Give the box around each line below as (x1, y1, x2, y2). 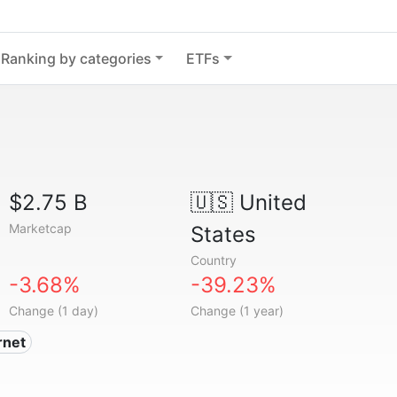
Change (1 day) (9, 303, 99, 318)
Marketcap (9, 221, 73, 236)
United (232, 190, 307, 215)
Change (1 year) (190, 303, 284, 318)
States (190, 222, 256, 247)
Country (190, 253, 237, 268)
